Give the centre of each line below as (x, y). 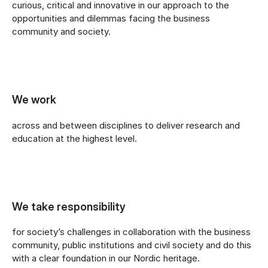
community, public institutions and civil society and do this (132, 245)
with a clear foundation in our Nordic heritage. (106, 258)
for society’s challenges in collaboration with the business (131, 232)
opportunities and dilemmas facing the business (111, 19)
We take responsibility (69, 206)
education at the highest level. (74, 138)
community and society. (61, 32)
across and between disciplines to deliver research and (126, 125)
